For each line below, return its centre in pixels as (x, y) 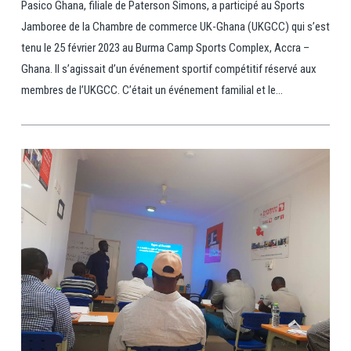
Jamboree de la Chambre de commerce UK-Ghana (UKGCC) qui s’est (175, 26)
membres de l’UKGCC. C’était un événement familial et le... (152, 90)
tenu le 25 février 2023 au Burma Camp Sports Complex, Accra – (165, 47)
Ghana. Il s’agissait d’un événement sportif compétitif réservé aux (168, 69)
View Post (175, 342)
